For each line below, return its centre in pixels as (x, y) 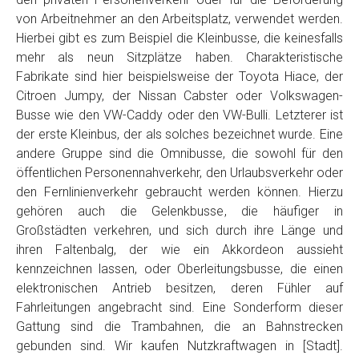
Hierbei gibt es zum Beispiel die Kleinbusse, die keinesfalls (179, 38)
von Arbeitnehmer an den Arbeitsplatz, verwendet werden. (179, 18)
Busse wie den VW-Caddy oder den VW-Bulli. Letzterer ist (179, 115)
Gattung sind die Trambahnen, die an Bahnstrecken (179, 326)
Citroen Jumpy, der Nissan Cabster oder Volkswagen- (179, 95)
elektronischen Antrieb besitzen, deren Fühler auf (179, 288)
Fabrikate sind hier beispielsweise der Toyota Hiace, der (179, 76)
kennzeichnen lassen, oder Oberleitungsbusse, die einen (179, 268)
